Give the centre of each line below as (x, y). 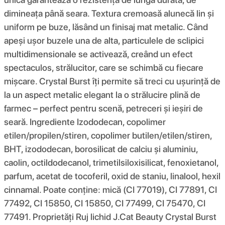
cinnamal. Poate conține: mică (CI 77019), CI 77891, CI (110, 189)
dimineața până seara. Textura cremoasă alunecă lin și (109, 13)
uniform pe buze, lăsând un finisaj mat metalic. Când (106, 27)
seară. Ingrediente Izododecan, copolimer (85, 122)
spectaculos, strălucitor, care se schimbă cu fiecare (104, 67)
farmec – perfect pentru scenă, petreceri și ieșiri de (103, 108)
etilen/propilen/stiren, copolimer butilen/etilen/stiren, (108, 135)
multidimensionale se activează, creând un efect (98, 54)
